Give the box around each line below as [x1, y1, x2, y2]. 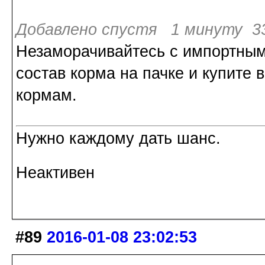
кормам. [16, 86, 77, 105]
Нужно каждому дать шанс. [16, 130, 221, 148]
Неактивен [16, 164, 95, 182]
